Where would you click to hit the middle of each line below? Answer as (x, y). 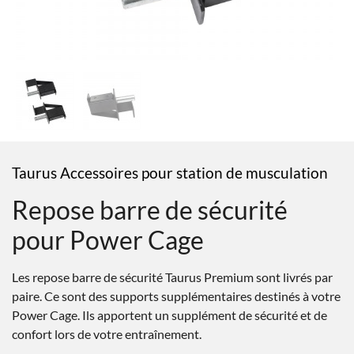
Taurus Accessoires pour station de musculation (170, 173)
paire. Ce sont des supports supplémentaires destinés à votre (176, 296)
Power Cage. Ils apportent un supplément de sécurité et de (169, 315)
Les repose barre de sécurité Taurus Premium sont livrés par (172, 277)
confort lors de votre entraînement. (107, 334)
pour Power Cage (108, 240)
